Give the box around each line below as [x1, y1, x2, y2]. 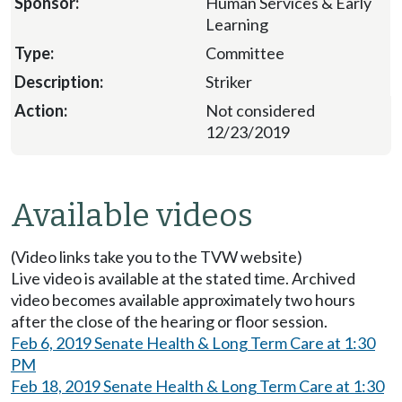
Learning [205, 14, 268, 35]
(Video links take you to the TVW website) [11, 247, 302, 267]
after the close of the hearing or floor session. [11, 311, 328, 332]
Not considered [205, 100, 315, 121]
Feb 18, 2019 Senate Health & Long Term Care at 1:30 [11, 376, 384, 397]
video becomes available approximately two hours [11, 290, 355, 310]
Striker [205, 72, 252, 92]
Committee [205, 43, 284, 64]
